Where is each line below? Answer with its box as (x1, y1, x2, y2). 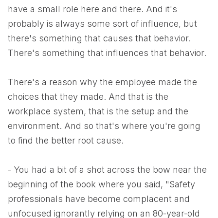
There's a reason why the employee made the (8, 77, 197, 87)
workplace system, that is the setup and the (8, 106, 188, 116)
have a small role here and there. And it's (8, 4, 177, 14)
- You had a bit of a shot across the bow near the (8, 164, 207, 175)
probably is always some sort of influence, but (8, 18, 197, 29)
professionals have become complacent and (8, 194, 190, 204)
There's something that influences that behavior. (8, 48, 206, 58)
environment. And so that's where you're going (8, 121, 200, 131)
